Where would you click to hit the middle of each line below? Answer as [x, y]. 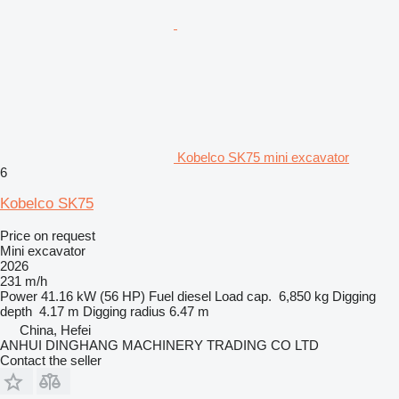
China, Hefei [55, 330]
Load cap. [243, 296]
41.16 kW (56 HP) [93, 296]
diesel [194, 296]
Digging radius [124, 311]
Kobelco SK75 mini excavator [263, 157]
